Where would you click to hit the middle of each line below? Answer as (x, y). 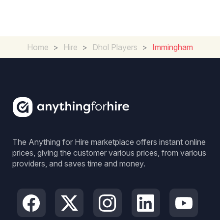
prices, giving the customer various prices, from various (109, 153)
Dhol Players (115, 47)
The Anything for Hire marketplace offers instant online (109, 142)
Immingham (173, 47)
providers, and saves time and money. (79, 164)
